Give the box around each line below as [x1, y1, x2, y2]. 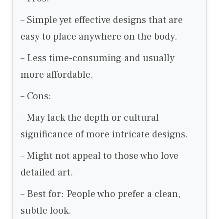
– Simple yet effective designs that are [21, 14, 183, 27]
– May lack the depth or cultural [21, 111, 159, 125]
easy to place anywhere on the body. [21, 30, 177, 44]
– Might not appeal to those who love [21, 150, 178, 163]
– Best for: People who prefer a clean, [21, 188, 180, 201]
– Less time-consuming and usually [21, 52, 175, 65]
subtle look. [21, 204, 71, 218]
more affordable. [21, 68, 93, 82]
